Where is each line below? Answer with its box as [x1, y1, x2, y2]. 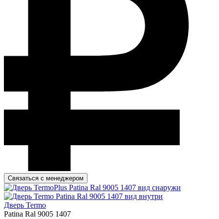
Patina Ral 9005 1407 [4, 209, 71, 218]
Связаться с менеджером [8, 174, 84, 182]
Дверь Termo [4, 200, 46, 209]
